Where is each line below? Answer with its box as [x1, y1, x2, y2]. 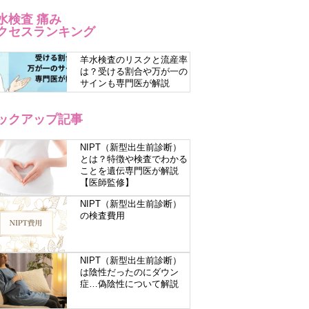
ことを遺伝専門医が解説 [79, 166, 179, 176]
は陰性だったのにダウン [79, 268, 179, 277]
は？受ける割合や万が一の [79, 66, 188, 77]
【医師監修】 [79, 177, 134, 188]
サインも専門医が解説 [79, 78, 170, 88]
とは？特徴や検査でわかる [79, 154, 188, 164]
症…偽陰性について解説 [79, 279, 179, 289]
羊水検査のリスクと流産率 [79, 54, 188, 65]
